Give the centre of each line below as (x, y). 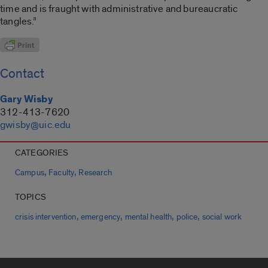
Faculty (62, 173)
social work (222, 217)
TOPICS (31, 197)
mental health (148, 217)
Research (95, 173)
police (187, 217)
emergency (100, 217)
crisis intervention (46, 217)
